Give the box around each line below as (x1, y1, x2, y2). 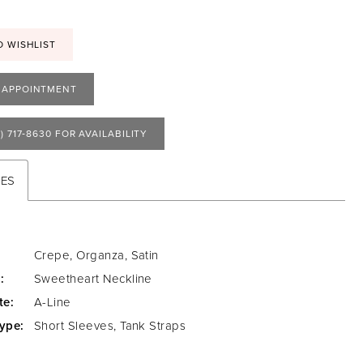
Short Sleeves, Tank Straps (34, 316, 186, 334)
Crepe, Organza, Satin (34, 246, 159, 263)
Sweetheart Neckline (34, 269, 152, 287)
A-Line (34, 293, 71, 310)
